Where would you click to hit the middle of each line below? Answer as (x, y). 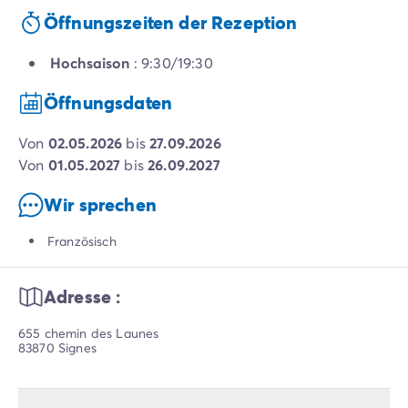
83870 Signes (57, 348)
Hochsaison (90, 63)
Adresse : (82, 297)
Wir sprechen (100, 205)
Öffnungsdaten (108, 103)
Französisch (82, 241)
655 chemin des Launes (89, 333)
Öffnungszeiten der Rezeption (171, 23)
